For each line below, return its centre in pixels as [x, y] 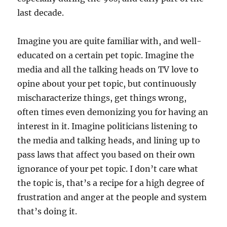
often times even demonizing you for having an [113, 112]
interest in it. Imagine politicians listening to [108, 126]
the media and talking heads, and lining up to [109, 141]
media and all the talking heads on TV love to [108, 70]
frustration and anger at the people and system [112, 197]
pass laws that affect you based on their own [106, 155]
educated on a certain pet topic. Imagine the [106, 55]
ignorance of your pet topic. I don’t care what [108, 169]
